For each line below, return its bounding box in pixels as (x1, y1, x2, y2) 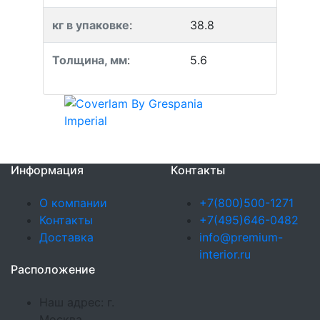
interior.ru (199, 247, 251, 261)
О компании (39, 196, 107, 210)
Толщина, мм (52, 53, 127, 67)
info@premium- (199, 230, 283, 244)
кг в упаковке (52, 18, 129, 32)
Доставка (39, 230, 94, 244)
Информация (11, 163, 84, 177)
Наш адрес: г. (39, 295, 114, 309)
